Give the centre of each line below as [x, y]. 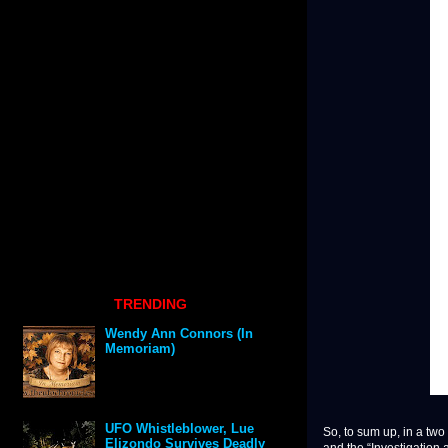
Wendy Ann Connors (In [179, 334]
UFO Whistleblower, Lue [180, 429]
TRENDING [150, 303]
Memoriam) [140, 349]
